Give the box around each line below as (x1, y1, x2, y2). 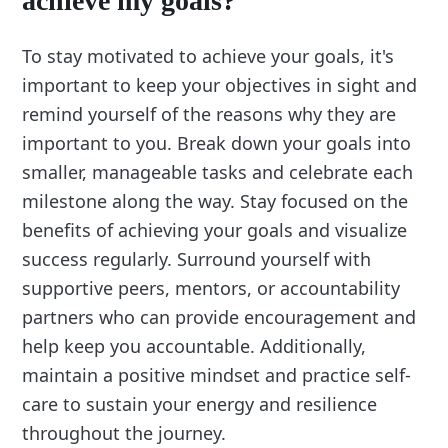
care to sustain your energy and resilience (22, 391, 378, 416)
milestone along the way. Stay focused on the (22, 188, 409, 213)
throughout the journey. (22, 420, 227, 445)
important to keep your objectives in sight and (22, 72, 418, 97)
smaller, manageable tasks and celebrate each (22, 159, 414, 184)
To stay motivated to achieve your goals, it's (22, 43, 395, 68)
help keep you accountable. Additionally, (22, 333, 367, 358)
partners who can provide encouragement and (22, 304, 417, 329)
